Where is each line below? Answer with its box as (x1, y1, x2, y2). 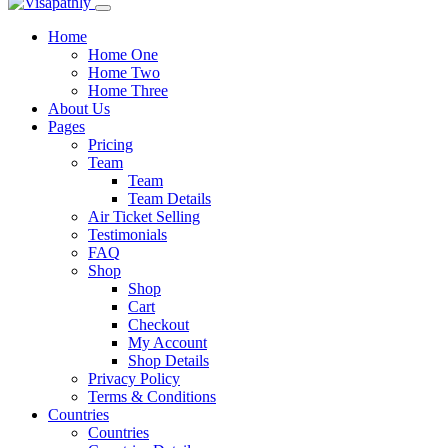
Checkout (128, 316, 189, 333)
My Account (128, 334, 207, 351)
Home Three (88, 82, 168, 99)
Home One (88, 46, 158, 63)
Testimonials (88, 226, 167, 243)
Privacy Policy (88, 370, 180, 387)
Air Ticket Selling (88, 208, 200, 225)
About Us (48, 100, 110, 117)
